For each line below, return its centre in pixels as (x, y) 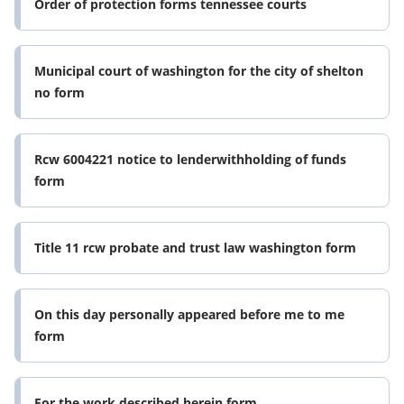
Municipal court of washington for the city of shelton (199, 71)
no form (60, 93)
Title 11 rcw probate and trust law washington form (195, 248)
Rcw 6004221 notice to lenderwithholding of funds (190, 160)
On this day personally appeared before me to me (189, 315)
